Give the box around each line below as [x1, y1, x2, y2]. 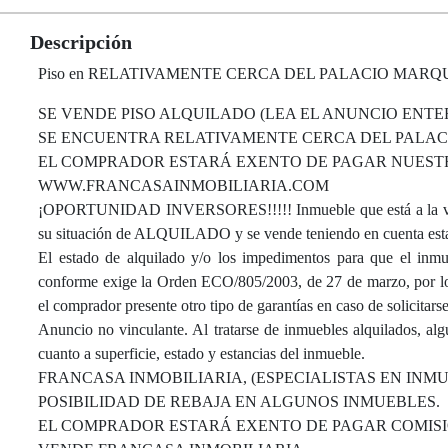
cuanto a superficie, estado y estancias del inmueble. [38, 345, 365, 362]
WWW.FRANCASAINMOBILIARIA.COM [38, 177, 329, 194]
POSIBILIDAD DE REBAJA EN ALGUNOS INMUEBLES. [38, 393, 440, 410]
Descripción [30, 31, 132, 53]
